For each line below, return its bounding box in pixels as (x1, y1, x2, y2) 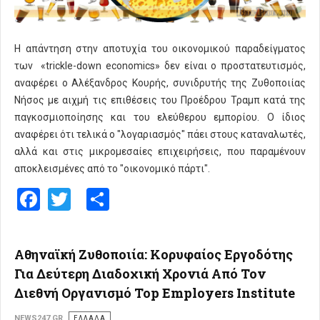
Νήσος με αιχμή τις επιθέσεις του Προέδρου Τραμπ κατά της (14, 94, 306, 106)
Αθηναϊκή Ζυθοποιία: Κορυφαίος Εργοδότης (14, 245, 293, 263)
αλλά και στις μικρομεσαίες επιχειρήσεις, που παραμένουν (14, 146, 306, 158)
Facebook (40, 184, 135, 211)
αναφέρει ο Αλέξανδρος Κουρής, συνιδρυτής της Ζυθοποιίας (14, 77, 306, 89)
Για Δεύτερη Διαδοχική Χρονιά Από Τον (14, 264, 266, 282)
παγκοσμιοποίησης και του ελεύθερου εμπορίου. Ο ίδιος (14, 111, 306, 124)
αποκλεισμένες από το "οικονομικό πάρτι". (14, 163, 210, 175)
